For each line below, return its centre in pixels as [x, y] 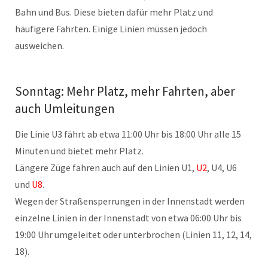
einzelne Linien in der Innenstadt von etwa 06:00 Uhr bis [128, 218]
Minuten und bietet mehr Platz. [79, 151]
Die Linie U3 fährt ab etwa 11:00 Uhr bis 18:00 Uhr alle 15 [128, 134]
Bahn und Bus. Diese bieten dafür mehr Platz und [114, 12]
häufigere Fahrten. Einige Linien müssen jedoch [111, 29]
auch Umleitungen [65, 109]
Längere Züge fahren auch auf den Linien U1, [106, 168]
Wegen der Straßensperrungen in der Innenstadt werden [130, 201]
